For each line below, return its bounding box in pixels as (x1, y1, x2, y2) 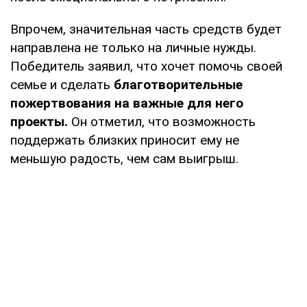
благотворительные (110, 76, 243, 93)
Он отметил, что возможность (71, 113, 256, 130)
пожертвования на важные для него (10, 95, 243, 111)
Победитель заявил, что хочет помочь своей (10, 58, 282, 74)
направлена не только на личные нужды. (10, 39, 256, 56)
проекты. (10, 113, 71, 130)
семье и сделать (10, 76, 110, 93)
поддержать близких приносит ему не (10, 132, 239, 148)
